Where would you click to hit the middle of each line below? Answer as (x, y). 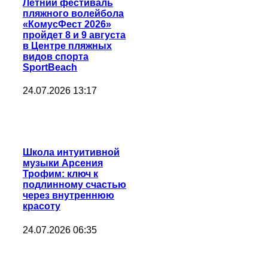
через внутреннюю (68, 196)
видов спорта (56, 56)
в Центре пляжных (67, 45)
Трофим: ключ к (60, 174)
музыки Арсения (63, 163)
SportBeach (50, 67)
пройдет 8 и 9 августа (74, 35)
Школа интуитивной (71, 153)
